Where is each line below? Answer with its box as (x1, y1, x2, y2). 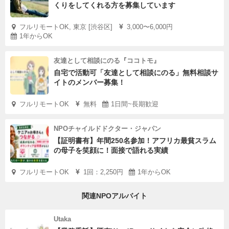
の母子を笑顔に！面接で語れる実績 (54, 146, 168, 154)
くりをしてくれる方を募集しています (54, 1, 175, 9)
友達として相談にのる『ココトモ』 (54, 57, 160, 64)
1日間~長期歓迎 (111, 100, 158, 108)
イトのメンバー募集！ (54, 78, 125, 86)
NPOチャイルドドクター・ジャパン (54, 125, 161, 132)
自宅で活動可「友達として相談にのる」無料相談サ (54, 68, 218, 77)
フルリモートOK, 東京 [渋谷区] (19, 23, 112, 31)
